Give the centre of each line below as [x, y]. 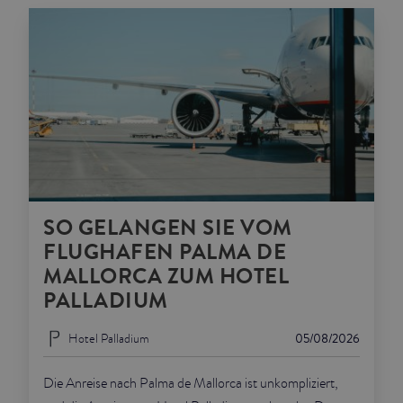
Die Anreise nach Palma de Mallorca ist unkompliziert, [191, 384]
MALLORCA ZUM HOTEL [166, 277]
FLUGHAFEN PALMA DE [165, 253]
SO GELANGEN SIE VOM [168, 228]
